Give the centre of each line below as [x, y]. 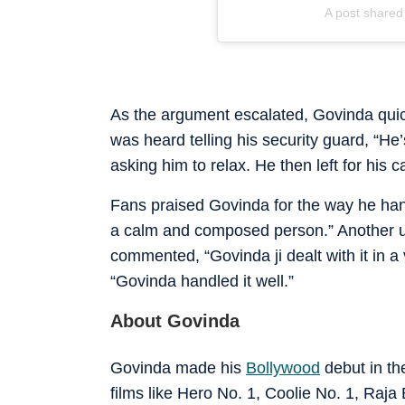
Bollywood [283, 367]
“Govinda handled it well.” [202, 281]
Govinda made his [178, 367]
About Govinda [175, 320]
